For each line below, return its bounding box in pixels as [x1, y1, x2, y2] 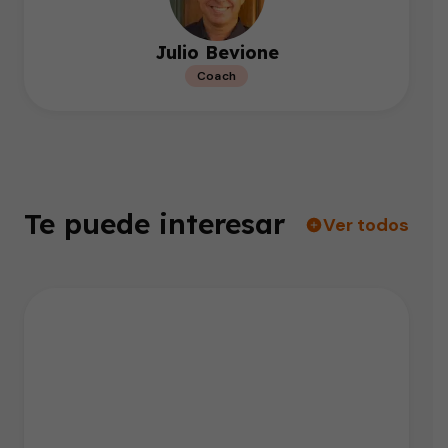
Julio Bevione [154, 41, 279, 64]
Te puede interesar [24, 206, 285, 241]
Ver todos [323, 212, 409, 237]
